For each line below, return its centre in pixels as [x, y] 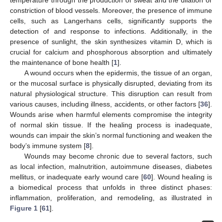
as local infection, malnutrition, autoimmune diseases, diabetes [111, 166]
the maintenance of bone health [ [62, 62]
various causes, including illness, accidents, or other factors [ [105, 104]
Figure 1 [24, 208]
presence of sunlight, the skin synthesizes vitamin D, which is [111, 41]
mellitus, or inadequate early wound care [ [77, 177]
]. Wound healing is [182, 177]
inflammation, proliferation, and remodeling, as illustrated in [111, 197]
